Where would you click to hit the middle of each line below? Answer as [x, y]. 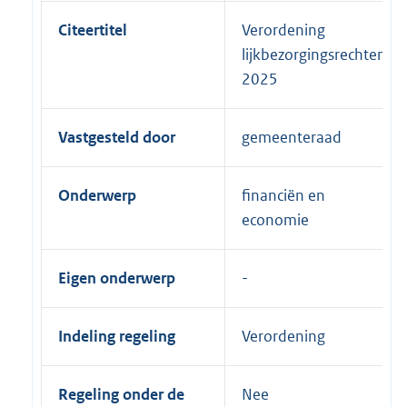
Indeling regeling [117, 336]
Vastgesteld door [117, 137]
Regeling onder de [121, 394]
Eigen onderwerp [117, 278]
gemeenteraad [292, 137]
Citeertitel [93, 30]
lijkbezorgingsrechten [314, 54]
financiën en [283, 195]
